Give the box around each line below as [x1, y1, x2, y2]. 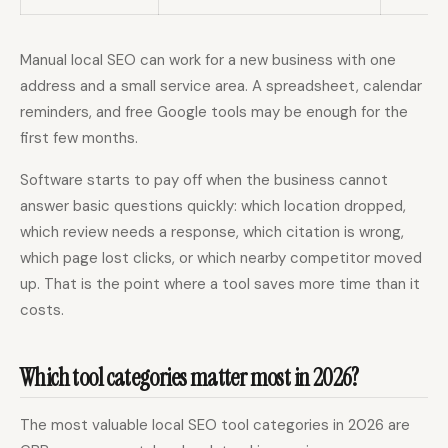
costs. [20, 300, 64, 321]
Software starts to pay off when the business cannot [20, 170, 388, 191]
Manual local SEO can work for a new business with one [20, 50, 396, 71]
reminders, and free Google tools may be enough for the [20, 102, 408, 123]
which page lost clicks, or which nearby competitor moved [20, 248, 422, 269]
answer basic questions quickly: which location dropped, [20, 196, 406, 217]
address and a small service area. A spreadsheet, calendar [20, 76, 422, 97]
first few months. [20, 128, 138, 149]
